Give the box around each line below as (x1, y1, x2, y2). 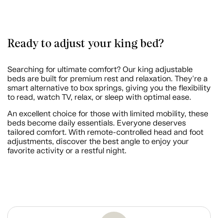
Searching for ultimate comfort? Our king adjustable (7, 65, 193, 74)
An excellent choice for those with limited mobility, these (7, 109, 208, 119)
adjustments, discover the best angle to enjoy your (7, 137, 189, 146)
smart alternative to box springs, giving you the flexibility (7, 83, 211, 93)
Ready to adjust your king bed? (7, 36, 164, 51)
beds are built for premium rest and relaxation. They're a (7, 74, 208, 84)
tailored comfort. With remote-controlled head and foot (7, 127, 203, 137)
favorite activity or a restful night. (7, 146, 127, 156)
